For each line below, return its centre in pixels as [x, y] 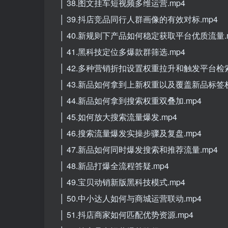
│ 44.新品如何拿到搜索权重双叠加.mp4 [131, 100]
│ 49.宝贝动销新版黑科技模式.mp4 [122, 182]
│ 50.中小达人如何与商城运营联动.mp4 [131, 198]
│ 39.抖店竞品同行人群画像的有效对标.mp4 [139, 19]
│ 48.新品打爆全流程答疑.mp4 [114, 165]
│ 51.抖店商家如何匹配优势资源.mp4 [126, 214]
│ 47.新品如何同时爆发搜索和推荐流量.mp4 [139, 149]
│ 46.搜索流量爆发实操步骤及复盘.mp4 [131, 133]
